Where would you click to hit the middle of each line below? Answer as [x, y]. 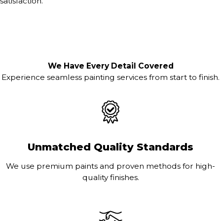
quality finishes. [110, 177]
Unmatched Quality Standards [110, 147]
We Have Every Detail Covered [110, 66]
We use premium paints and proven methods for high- [110, 166]
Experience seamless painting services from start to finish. [110, 77]
